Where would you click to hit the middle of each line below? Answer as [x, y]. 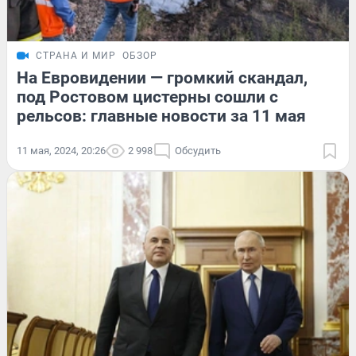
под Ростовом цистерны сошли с [147, 97]
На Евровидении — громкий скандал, [162, 78]
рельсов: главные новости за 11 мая [161, 116]
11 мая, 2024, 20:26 [61, 151]
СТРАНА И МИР [76, 56]
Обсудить [198, 151]
